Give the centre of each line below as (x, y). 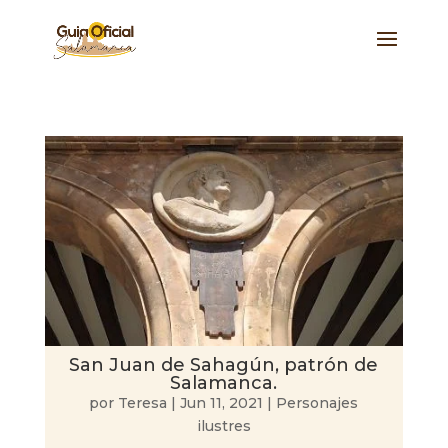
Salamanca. (224, 383)
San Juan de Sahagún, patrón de (224, 365)
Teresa (143, 403)
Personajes (317, 403)
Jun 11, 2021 (222, 403)
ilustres (223, 426)
